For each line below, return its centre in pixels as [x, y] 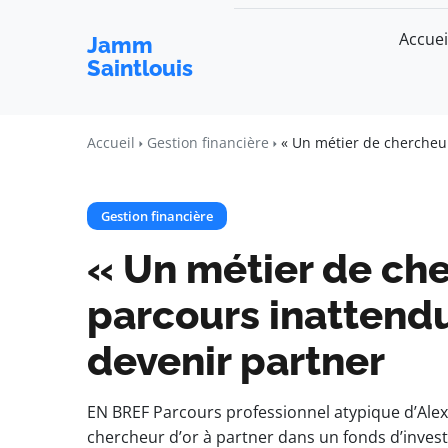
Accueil [111, 142]
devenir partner [236, 360]
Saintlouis [140, 68]
